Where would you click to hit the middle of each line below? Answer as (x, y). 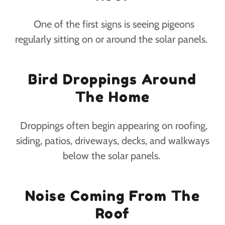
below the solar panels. (113, 156)
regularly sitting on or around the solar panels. (113, 39)
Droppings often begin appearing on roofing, (113, 126)
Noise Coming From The (113, 196)
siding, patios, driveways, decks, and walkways (113, 141)
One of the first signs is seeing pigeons (113, 24)
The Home (113, 97)
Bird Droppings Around (113, 80)
